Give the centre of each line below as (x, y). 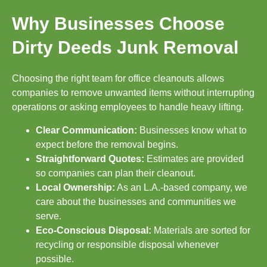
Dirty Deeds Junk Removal (125, 48)
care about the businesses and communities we (136, 201)
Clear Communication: (88, 130)
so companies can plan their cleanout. (116, 173)
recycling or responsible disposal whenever (127, 244)
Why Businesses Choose (118, 24)
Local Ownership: (75, 187)
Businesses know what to (193, 130)
